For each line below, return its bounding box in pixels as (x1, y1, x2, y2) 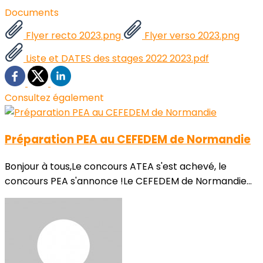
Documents (5, 6, 59, 20)
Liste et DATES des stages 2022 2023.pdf (23, 52, 209, 66)
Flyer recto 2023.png (23, 29, 123, 43)
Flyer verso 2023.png (142, 29, 240, 43)
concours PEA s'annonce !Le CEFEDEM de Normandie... (5, 174, 252, 188)
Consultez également (5, 91, 104, 105)
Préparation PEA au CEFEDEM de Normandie (5, 131, 251, 148)
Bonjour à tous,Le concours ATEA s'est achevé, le (5, 159, 227, 173)
